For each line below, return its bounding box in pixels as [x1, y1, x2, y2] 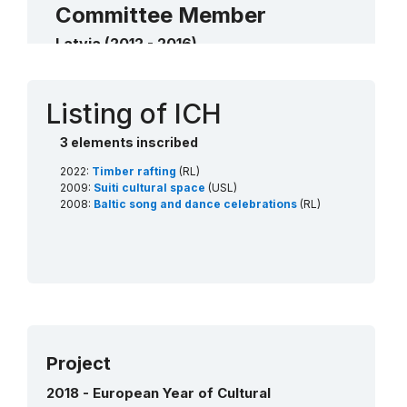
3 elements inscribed [60, 134, 198, 150]
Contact [55, 73, 115, 91]
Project [46, 352, 111, 374]
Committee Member [55, 2, 266, 28]
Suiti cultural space [94, 181, 208, 194]
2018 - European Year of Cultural [46, 383, 271, 402]
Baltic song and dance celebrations [94, 197, 300, 211]
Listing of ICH [46, 97, 222, 130]
